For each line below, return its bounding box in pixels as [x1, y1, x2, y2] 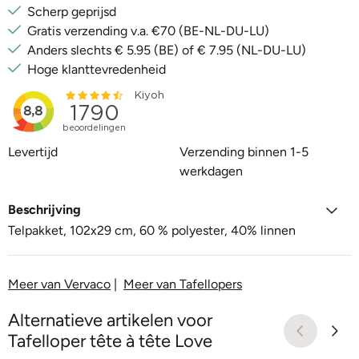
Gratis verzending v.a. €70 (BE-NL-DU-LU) [27, 22, 269, 38]
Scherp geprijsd [27, 3, 116, 19]
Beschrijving [8, 201, 81, 217]
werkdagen [179, 163, 243, 179]
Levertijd [8, 143, 58, 159]
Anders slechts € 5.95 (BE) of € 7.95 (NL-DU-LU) [27, 42, 306, 58]
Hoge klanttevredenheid [27, 61, 166, 77]
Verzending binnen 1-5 [179, 143, 309, 159]
